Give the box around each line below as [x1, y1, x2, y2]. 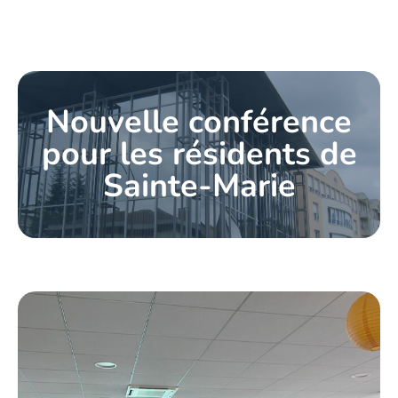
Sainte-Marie [102, 164, 296, 208]
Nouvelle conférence [46, 100, 352, 144]
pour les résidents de [41, 132, 357, 176]
